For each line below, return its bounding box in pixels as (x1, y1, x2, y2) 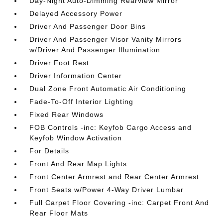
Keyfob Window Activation (29, 134, 122, 142)
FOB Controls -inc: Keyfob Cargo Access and (29, 123, 192, 131)
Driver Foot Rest (29, 59, 90, 67)
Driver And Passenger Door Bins (29, 22, 146, 30)
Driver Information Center (29, 72, 122, 80)
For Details (29, 147, 70, 155)
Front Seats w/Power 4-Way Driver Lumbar (29, 186, 184, 194)
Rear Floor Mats (29, 209, 89, 217)
